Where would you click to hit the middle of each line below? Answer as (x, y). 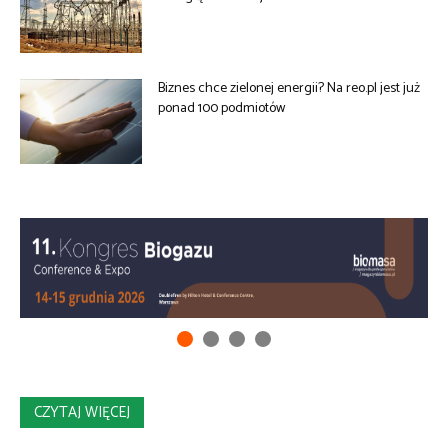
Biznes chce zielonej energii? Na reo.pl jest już (289, 88)
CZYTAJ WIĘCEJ (82, 413)
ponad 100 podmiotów (222, 108)
